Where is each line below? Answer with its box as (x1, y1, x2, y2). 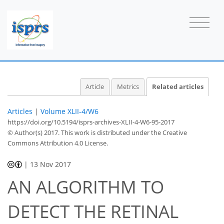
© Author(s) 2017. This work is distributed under (7, 127, 151, 137)
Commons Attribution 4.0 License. (7, 138, 108, 147)
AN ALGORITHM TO (7, 175, 164, 199)
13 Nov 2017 (30, 159, 71, 169)
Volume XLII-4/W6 (40, 106, 98, 116)
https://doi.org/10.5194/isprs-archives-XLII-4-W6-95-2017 (7, 117, 174, 126)
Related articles (152, 82, 203, 91)
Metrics (116, 82, 139, 91)
